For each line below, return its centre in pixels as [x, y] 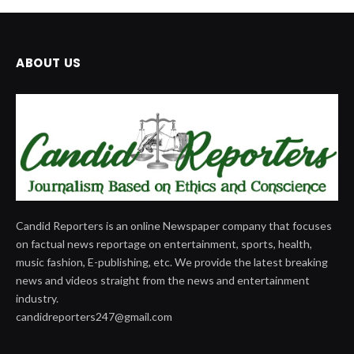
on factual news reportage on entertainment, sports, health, [164, 243]
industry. [37, 298]
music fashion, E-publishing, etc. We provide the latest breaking [172, 262]
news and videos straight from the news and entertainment [163, 280]
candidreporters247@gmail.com [94, 316]
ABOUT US [49, 63]
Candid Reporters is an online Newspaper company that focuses [174, 225]
